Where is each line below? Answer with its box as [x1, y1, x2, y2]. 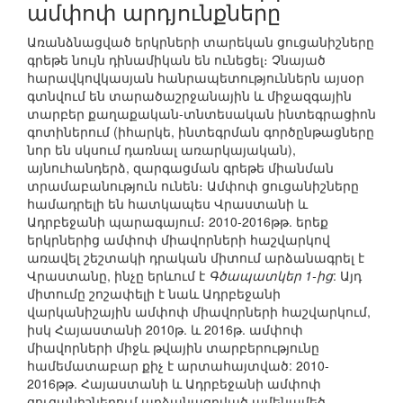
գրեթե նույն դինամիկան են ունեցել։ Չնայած [27, 50, 326, 69]
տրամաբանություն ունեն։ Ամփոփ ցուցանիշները [27, 176, 359, 195]
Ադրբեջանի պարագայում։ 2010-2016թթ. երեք [27, 212, 328, 231]
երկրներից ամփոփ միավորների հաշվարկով [27, 230, 330, 249]
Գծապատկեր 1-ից [209, 266, 333, 285]
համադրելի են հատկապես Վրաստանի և [27, 194, 308, 213]
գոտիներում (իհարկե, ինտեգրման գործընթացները [27, 122, 374, 141]
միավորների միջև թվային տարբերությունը [27, 338, 319, 357]
